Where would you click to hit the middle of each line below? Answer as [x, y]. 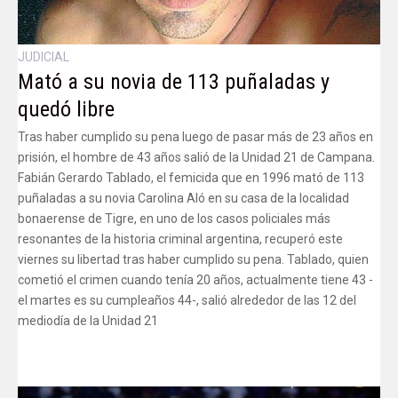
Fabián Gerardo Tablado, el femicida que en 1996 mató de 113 [191, 177]
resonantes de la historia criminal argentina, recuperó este [180, 239]
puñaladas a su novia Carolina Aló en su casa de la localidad [183, 198]
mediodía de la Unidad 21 [88, 320]
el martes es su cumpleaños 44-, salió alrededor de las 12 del [187, 300]
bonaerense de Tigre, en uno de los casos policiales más [174, 218]
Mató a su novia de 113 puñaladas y [174, 81]
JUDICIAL [44, 56]
